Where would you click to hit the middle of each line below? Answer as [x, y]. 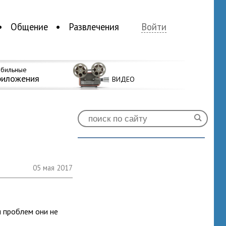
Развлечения [94, 27]
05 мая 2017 [53, 168]
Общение [29, 27]
